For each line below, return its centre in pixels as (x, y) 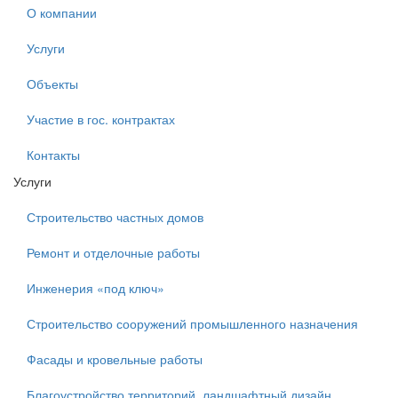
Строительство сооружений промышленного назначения (192, 323)
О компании (62, 12)
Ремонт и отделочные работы (113, 252)
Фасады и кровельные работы (115, 359)
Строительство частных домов (115, 217)
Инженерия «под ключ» (96, 288)
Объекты (52, 84)
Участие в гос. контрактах (101, 119)
